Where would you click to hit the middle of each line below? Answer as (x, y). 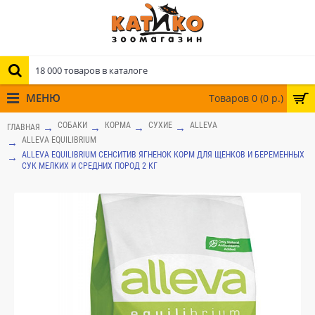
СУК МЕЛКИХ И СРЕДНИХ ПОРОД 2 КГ (90, 166)
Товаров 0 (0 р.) (246, 98)
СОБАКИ (72, 125)
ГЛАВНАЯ (24, 127)
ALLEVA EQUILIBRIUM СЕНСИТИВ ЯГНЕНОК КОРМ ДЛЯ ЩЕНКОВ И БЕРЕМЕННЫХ (163, 155)
